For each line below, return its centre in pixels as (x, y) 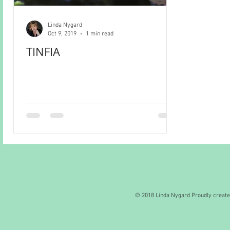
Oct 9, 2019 (62, 34)
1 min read (100, 34)
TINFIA (43, 52)
